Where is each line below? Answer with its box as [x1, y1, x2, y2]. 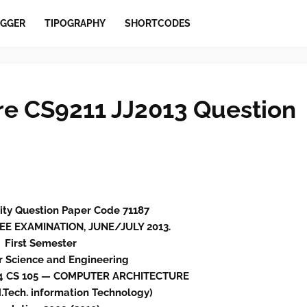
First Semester [5, 237, 79, 249]
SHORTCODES [124, 17, 191, 29]
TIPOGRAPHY [44, 17, 106, 29]
